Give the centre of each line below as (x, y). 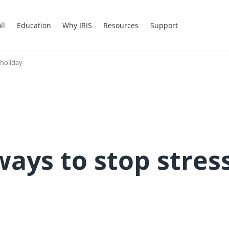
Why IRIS (77, 25)
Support (164, 25)
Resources (121, 25)
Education (34, 25)
